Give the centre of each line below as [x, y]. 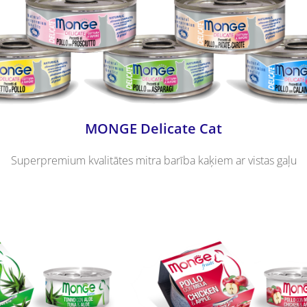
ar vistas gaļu [266, 160]
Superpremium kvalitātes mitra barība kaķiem [123, 160]
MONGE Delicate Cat [153, 128]
